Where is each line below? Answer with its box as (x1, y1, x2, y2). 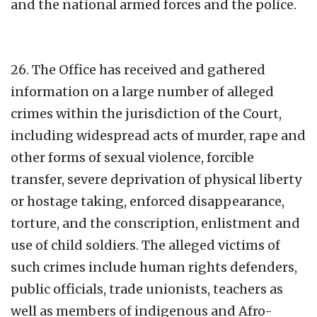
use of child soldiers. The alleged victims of (11, 236, 280, 253)
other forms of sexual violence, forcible (11, 149, 254, 166)
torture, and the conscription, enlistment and (11, 214, 300, 231)
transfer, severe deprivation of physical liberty (11, 171, 301, 188)
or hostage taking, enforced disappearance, (11, 192, 284, 209)
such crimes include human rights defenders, (11, 258, 297, 275)
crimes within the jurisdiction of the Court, (11, 105, 282, 122)
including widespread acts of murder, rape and (11, 127, 306, 144)
